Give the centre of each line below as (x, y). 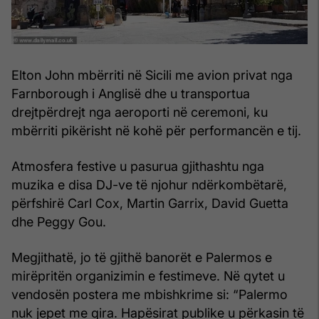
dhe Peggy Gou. (59, 222)
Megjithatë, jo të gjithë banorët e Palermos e (142, 258)
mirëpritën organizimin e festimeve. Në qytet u (148, 276)
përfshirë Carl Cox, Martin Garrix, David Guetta (150, 204)
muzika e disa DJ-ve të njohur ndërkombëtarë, (149, 185)
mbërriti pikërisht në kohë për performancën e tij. (156, 131)
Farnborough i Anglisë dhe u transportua (131, 94)
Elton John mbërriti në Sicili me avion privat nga (152, 75)
